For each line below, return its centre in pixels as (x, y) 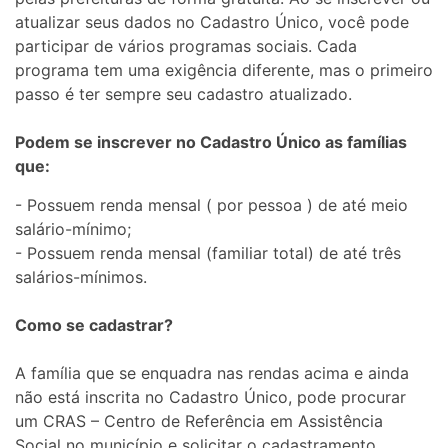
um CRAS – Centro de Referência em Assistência (199, 420)
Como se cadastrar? (94, 324)
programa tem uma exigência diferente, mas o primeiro (224, 69)
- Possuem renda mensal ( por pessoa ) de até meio (211, 204)
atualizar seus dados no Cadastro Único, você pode (214, 21)
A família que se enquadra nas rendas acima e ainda (212, 372)
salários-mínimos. (81, 276)
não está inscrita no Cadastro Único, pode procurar (210, 396)
